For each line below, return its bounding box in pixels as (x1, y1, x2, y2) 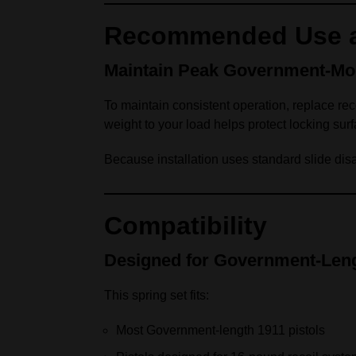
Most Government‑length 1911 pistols (116, 323, 325, 337)
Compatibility (104, 211, 267, 240)
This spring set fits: (104, 288, 209, 302)
